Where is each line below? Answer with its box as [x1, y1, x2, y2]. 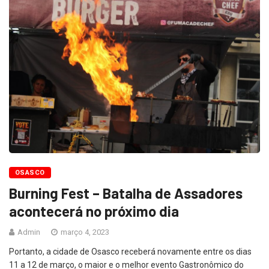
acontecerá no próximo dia [9, 202, 179, 220]
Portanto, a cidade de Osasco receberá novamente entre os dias [9, 246, 252, 256]
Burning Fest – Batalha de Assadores [9, 184, 243, 202]
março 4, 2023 [59, 227, 109, 237]
